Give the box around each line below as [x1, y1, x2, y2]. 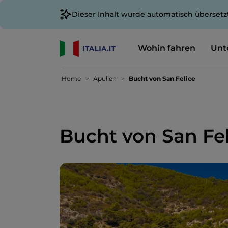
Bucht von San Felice [129, 75, 195, 82]
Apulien [93, 75, 117, 82]
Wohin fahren [137, 43, 195, 53]
